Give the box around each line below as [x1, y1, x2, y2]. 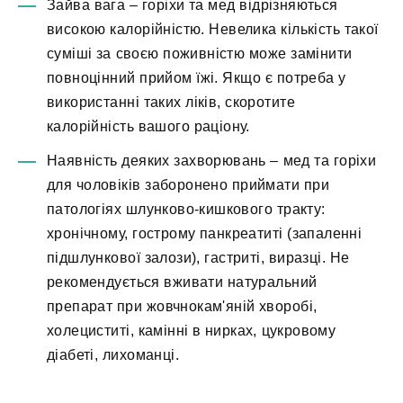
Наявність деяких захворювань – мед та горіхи [47, 152, 377, 168]
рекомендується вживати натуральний [47, 273, 318, 290]
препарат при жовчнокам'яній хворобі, [47, 298, 318, 314]
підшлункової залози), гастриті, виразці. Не [47, 249, 350, 265]
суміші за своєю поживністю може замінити [47, 45, 353, 61]
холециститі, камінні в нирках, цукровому [47, 322, 336, 338]
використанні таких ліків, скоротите [47, 94, 295, 110]
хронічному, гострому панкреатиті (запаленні [47, 225, 363, 241]
